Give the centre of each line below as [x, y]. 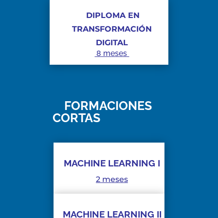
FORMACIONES [102, 106]
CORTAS [77, 118]
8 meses [112, 54]
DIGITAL [112, 43]
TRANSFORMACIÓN [112, 29]
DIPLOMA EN [113, 16]
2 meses [112, 180]
